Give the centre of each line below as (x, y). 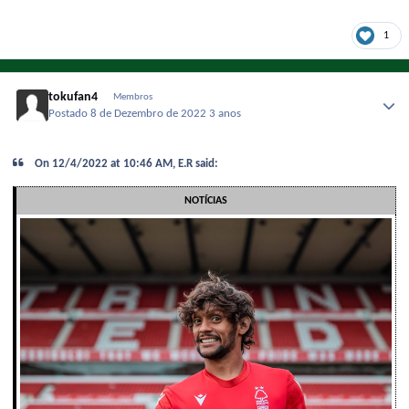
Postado (70, 115)
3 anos (225, 115)
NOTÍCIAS (206, 200)
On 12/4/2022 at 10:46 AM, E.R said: (126, 164)
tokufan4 (73, 97)
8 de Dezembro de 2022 (150, 115)
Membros (132, 97)
